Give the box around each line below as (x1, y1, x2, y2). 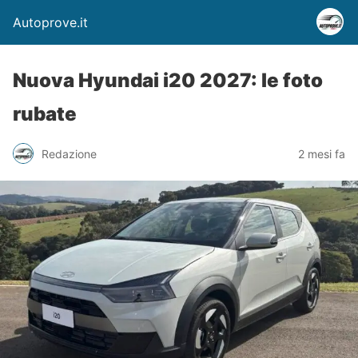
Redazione (42, 146, 97, 161)
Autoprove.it (13, 14, 88, 30)
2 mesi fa (298, 146, 345, 161)
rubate (13, 102, 77, 125)
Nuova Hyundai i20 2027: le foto (13, 69, 323, 92)
